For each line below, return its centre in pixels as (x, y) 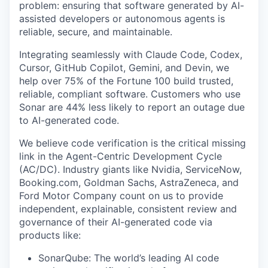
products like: (50, 235)
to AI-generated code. (69, 120)
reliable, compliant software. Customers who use (130, 94)
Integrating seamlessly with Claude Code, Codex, (131, 54)
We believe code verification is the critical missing (133, 143)
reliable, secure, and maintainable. (96, 31)
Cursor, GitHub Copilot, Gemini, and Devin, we (124, 67)
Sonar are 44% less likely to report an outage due (132, 107)
